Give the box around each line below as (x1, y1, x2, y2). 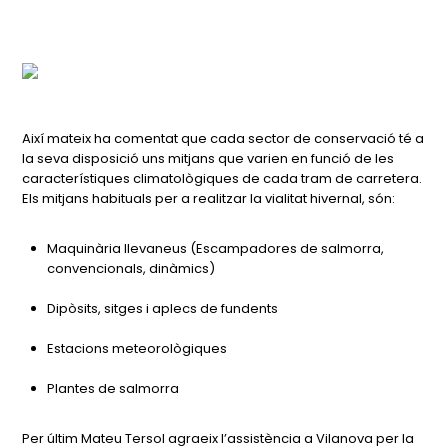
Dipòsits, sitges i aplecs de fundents (47, 299, 279, 318)
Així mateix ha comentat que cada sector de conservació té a (22, 129, 425, 148)
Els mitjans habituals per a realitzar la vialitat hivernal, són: (22, 189, 396, 208)
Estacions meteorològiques (47, 339, 228, 358)
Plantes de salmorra (47, 379, 180, 398)
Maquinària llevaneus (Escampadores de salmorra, (47, 239, 385, 258)
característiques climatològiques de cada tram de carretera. (22, 169, 423, 188)
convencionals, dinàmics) (47, 259, 216, 278)
